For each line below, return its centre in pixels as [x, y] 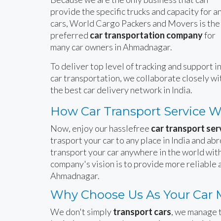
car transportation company [146, 35]
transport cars [142, 211]
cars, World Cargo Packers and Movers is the [135, 23]
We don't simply [82, 211]
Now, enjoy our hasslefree [101, 128]
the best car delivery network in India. [121, 90]
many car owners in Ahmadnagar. [111, 47]
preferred [70, 35]
